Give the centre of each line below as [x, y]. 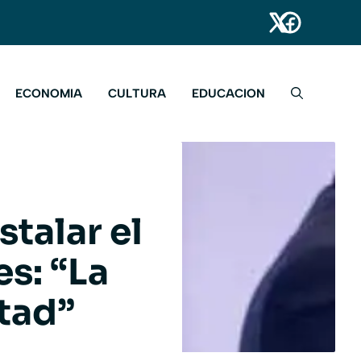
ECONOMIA [49, 94]
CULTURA [137, 94]
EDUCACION [228, 94]
